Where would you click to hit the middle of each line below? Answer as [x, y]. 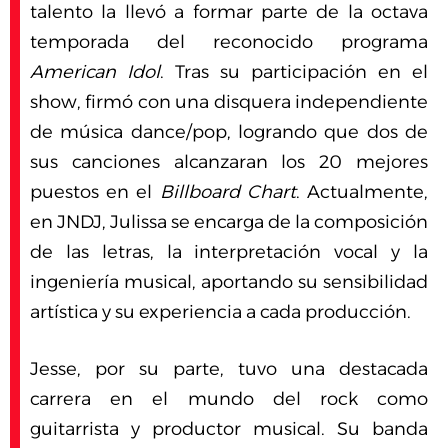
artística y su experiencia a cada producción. [220, 312]
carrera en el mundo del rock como [229, 399]
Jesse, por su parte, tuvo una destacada [229, 369]
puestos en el [95, 192]
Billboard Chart [227, 192]
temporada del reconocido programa [229, 42]
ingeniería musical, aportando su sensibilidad [229, 282]
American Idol [95, 72]
